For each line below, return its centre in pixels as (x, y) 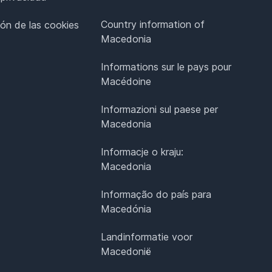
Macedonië (126, 251)
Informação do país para (156, 194)
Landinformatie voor (147, 236)
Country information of (153, 24)
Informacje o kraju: (142, 151)
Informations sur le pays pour (166, 66)
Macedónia (126, 209)
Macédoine (126, 81)
